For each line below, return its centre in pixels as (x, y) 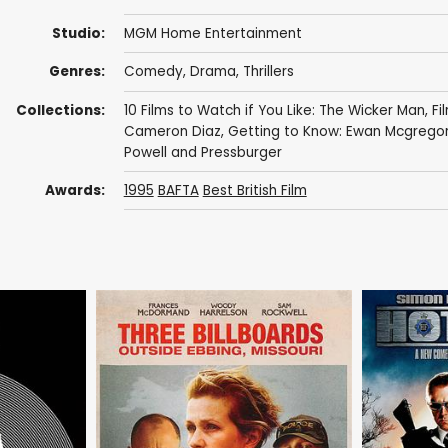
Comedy (153, 72)
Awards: (74, 190)
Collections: (60, 110)
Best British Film (254, 190)
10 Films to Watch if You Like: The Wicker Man (274, 110)
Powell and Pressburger (202, 152)
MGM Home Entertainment (212, 34)
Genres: (76, 72)
